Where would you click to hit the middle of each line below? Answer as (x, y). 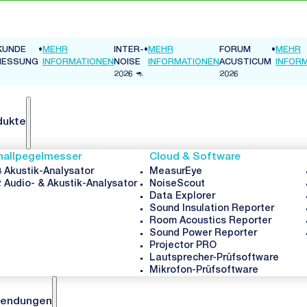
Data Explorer (182, 197)
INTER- (24, 50)
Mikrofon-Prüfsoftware (204, 271)
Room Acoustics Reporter (210, 222)
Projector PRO (183, 246)
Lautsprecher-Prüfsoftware (214, 259)
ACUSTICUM (141, 62)
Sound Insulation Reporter (211, 209)
